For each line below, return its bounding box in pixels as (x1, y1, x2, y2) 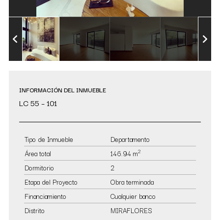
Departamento (110, 134, 150, 144)
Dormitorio (25, 162, 54, 173)
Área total (25, 148, 51, 159)
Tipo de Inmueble (25, 134, 73, 144)
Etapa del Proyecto (25, 176, 78, 187)
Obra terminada (110, 176, 154, 187)
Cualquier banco (110, 191, 156, 201)
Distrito (25, 205, 45, 216)
